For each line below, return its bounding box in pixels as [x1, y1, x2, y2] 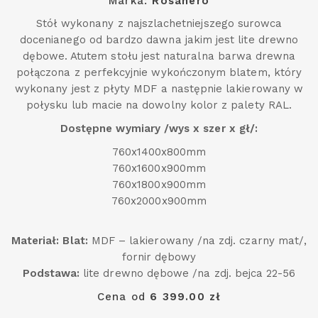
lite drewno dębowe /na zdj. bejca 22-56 [79, 267, 296, 280]
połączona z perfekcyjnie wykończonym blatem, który [16, 66, 302, 79]
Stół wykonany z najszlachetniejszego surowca [35, 17, 283, 31]
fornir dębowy [121, 251, 197, 264]
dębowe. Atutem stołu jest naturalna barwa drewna [22, 50, 296, 63]
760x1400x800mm [111, 146, 207, 159]
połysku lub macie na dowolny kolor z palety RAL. [26, 99, 292, 112]
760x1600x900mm [112, 162, 206, 175]
